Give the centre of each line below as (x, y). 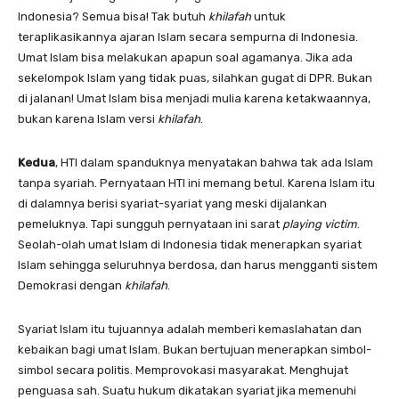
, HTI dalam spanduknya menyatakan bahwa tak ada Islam (214, 162)
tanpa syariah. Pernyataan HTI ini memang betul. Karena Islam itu (196, 183)
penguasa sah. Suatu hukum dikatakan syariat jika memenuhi (187, 390)
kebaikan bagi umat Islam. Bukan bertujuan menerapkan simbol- (195, 349)
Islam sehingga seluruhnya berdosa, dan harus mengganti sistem (198, 265)
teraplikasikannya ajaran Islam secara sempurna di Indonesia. (188, 37)
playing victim (320, 224)
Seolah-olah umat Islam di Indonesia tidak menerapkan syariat (190, 244)
